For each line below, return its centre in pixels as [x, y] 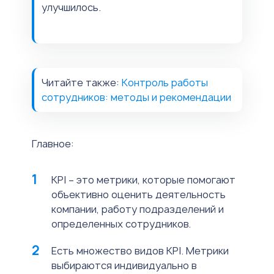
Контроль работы [165, 83]
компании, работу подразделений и [138, 209]
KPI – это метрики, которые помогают [143, 180]
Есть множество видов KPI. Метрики [140, 251]
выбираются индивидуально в [124, 266]
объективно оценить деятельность [139, 195]
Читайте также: [82, 83]
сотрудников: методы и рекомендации [136, 98]
